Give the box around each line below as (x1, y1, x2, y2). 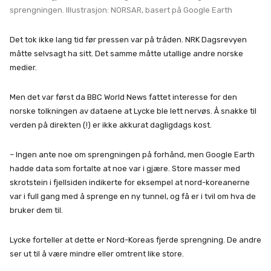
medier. (10, 62, 37, 72)
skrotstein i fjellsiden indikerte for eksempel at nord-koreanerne (10, 177, 250, 187)
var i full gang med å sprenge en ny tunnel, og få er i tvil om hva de (10, 191, 256, 201)
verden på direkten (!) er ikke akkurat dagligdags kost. (10, 120, 212, 129)
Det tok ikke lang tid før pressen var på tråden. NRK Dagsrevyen (10, 34, 247, 44)
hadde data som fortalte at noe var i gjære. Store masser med (10, 163, 240, 173)
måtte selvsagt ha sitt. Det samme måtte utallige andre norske (10, 48, 243, 58)
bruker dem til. (10, 205, 63, 215)
